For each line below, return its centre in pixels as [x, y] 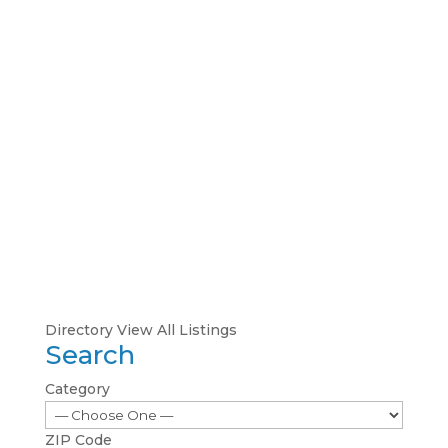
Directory [78, 330]
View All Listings [176, 330]
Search [89, 355]
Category [77, 389]
